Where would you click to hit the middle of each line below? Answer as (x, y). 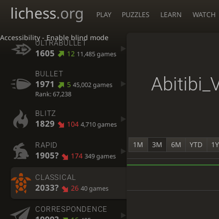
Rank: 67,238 (54, 94)
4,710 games (99, 124)
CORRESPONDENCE (72, 209)
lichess (33, 13)
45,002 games (92, 85)
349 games (100, 156)
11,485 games (96, 54)
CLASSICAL (56, 177)
